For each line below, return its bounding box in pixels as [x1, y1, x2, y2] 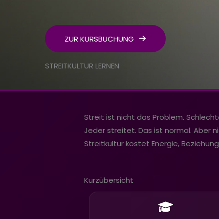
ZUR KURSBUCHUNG [65, 33, 136, 44]
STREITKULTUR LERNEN [45, 60, 119, 71]
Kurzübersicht [84, 175, 133, 185]
